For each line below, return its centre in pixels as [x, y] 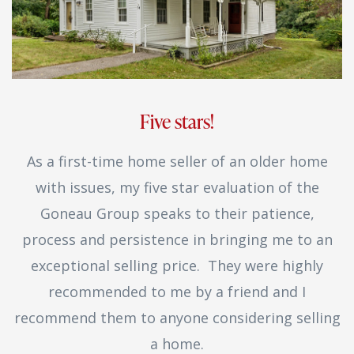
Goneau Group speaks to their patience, [177, 213]
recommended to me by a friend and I [177, 291]
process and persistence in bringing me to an [177, 239]
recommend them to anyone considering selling [177, 317]
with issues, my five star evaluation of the [177, 187]
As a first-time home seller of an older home [177, 161]
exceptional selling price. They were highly [177, 265]
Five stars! [177, 121]
